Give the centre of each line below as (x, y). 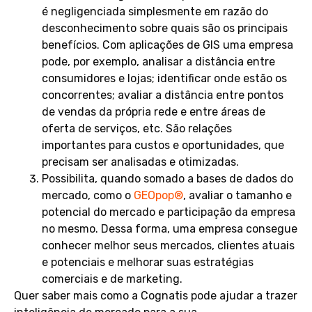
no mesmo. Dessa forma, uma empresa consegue (170, 229)
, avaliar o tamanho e (237, 196)
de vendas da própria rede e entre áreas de (154, 112)
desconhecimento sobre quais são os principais (165, 29)
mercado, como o (88, 196)
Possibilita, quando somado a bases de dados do (167, 179)
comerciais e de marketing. (112, 279)
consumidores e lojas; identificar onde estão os (164, 79)
